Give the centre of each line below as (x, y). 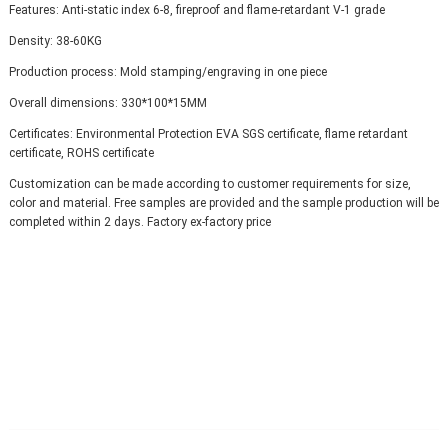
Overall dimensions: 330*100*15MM (107, 102)
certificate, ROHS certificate (81, 152)
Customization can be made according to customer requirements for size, (209, 183)
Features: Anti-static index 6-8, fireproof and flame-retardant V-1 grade (196, 9)
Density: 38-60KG (55, 40)
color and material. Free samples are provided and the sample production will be (223, 202)
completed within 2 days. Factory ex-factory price (139, 221)
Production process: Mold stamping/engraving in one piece (167, 71)
